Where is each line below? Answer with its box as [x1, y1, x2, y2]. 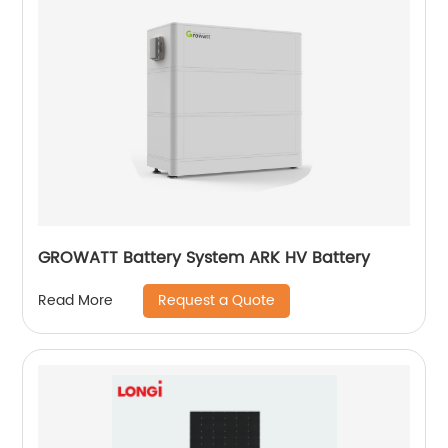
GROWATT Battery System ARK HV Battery [38, 244, 371, 271]
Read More [38, 289, 114, 313]
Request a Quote [158, 288, 276, 312]
